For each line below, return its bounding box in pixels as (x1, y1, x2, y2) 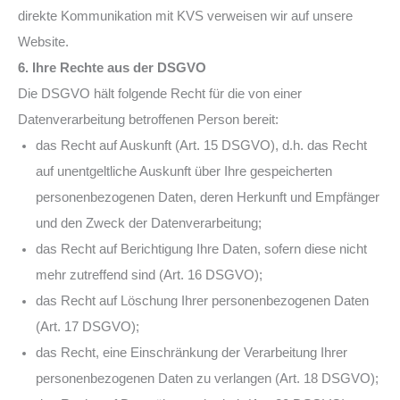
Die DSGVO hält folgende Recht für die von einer (18, 86, 302, 101)
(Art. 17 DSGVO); (36, 319, 139, 334)
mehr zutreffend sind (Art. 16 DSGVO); (36, 267, 262, 282)
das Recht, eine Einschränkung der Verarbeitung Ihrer (36, 345, 347, 360)
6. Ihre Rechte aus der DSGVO (18, 60, 206, 75)
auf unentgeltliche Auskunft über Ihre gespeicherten (36, 163, 332, 179)
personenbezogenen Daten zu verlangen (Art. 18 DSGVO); (36, 371, 379, 386)
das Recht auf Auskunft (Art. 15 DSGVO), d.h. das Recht (36, 137, 367, 153)
